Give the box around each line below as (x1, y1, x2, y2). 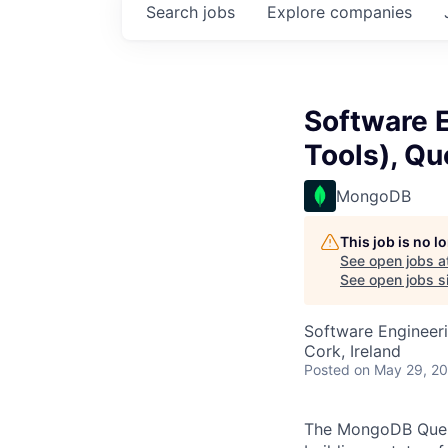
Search (146, 2, 203, 22)
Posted (304, 361, 350, 378)
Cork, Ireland (304, 341, 401, 361)
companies (330, 2, 412, 22)
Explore (267, 2, 330, 22)
